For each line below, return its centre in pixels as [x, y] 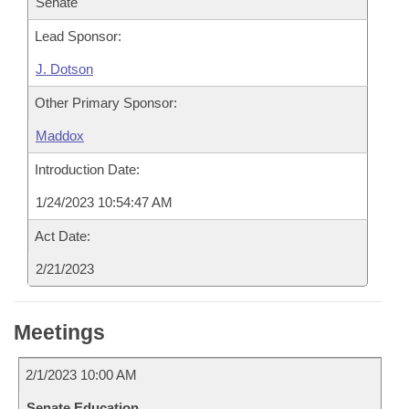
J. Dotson [64, 69]
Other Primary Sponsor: [106, 103]
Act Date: [63, 236]
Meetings [59, 332]
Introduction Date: [87, 169]
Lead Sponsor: [78, 36]
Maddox [60, 136]
